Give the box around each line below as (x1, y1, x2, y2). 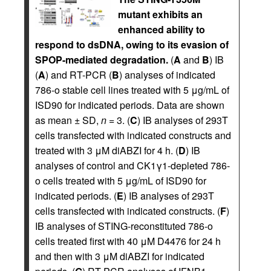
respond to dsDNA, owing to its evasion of (35, 37, 229, 51)
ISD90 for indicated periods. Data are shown (35, 97, 224, 112)
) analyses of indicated (119, 67, 215, 82)
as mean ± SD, (35, 113, 101, 127)
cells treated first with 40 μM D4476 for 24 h (35, 233, 221, 248)
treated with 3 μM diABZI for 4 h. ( (35, 143, 178, 157)
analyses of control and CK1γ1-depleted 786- (35, 158, 230, 172)
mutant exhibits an (118, 7, 203, 21)
